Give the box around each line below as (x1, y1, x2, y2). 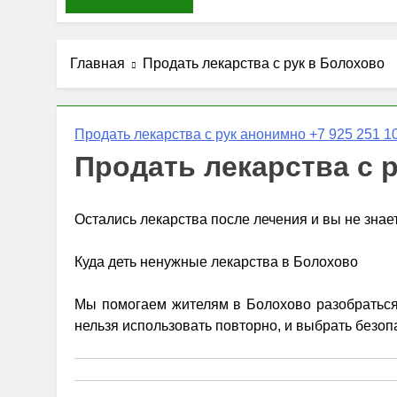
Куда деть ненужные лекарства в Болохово (74, 254, 358, 269)
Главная (70, 56, 125, 71)
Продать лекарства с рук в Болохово (143, 56, 385, 71)
